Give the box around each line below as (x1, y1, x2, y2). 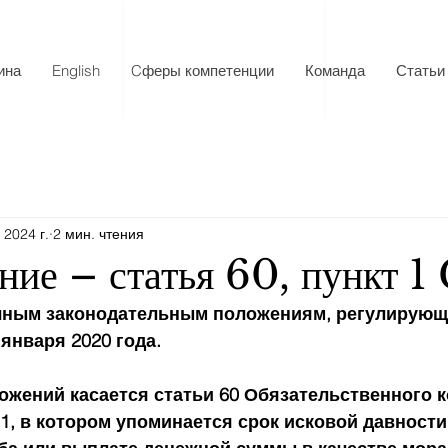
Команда (305, 61, 365, 80)
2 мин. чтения (53, 224, 144, 243)
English (52, 61, 100, 80)
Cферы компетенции (131, 61, 274, 80)
